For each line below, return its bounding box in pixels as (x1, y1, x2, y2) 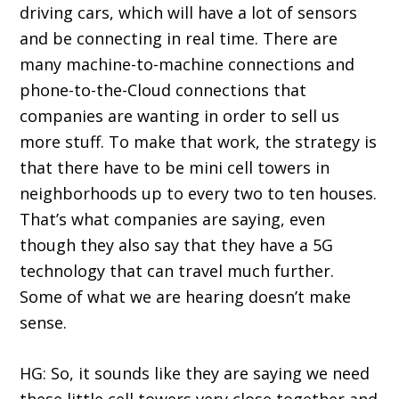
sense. (20, 312, 68, 334)
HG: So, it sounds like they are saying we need (20, 362, 370, 385)
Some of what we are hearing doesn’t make (20, 286, 352, 308)
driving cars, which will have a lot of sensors (20, 2, 358, 24)
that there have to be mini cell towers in (20, 157, 330, 179)
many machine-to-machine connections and (20, 53, 355, 76)
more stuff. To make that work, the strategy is (20, 131, 378, 153)
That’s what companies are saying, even (20, 208, 326, 231)
